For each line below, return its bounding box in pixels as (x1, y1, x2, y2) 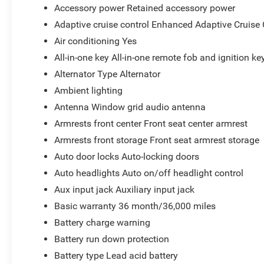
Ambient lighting (54, 84, 123, 96)
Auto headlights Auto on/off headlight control (54, 167, 244, 179)
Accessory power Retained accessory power (54, 2, 236, 14)
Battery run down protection (54, 233, 170, 245)
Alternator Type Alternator (54, 68, 161, 80)
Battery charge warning (54, 216, 151, 228)
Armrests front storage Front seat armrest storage (54, 134, 260, 146)
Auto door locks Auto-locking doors (54, 150, 200, 162)
